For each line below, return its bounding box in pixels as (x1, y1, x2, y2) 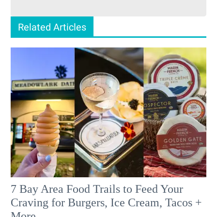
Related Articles (18, 21, 87, 33)
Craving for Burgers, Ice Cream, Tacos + (11, 196, 202, 209)
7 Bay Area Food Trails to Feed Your (11, 183, 184, 196)
